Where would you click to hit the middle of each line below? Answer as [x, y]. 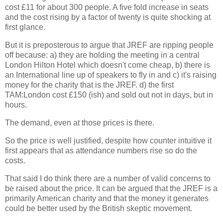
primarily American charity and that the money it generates [107, 198]
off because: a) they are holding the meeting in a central [102, 55]
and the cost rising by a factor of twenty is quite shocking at [108, 17]
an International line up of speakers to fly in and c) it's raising [111, 75]
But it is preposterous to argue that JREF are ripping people [109, 45]
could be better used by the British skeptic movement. [99, 208]
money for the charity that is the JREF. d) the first [89, 85]
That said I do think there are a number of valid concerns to [108, 178]
